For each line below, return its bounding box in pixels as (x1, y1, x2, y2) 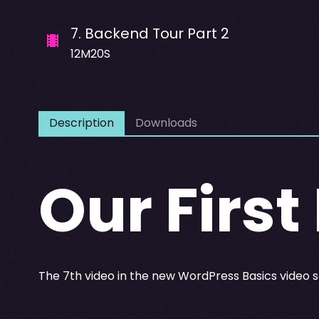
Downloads (135, 114, 197, 131)
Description (48, 114, 114, 131)
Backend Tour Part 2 (84, 23, 229, 43)
